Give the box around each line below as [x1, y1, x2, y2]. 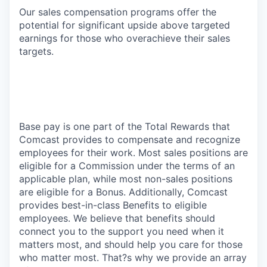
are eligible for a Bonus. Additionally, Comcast [19, 185, 228, 198]
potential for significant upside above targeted [19, 18, 230, 31]
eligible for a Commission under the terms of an [19, 159, 235, 172]
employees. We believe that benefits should [19, 212, 215, 224]
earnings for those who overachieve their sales [19, 32, 230, 44]
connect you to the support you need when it [19, 225, 224, 237]
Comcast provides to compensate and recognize [19, 133, 240, 145]
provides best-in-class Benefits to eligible [19, 198, 207, 211]
